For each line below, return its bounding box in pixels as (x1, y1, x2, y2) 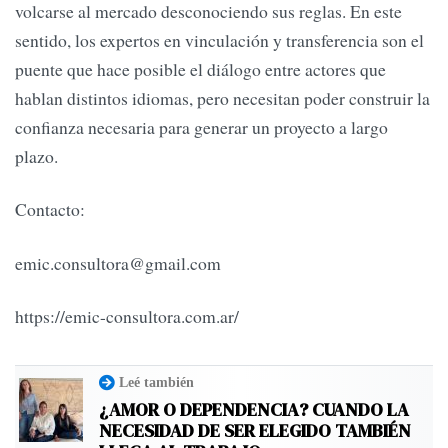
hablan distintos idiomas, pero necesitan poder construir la (15, 86, 430, 111)
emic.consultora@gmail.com (15, 250, 221, 275)
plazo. (15, 144, 58, 169)
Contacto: (15, 197, 85, 222)
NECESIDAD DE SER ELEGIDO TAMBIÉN (99, 418, 411, 444)
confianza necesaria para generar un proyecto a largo (15, 115, 388, 140)
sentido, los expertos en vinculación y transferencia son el (15, 28, 424, 53)
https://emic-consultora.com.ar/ (15, 304, 239, 329)
